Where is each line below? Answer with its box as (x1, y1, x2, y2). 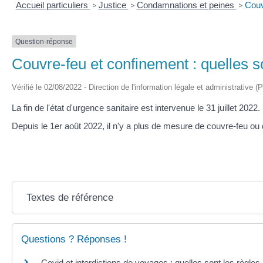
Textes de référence (26, 191, 113, 203)
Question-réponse (15, 37, 73, 46)
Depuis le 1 (12, 121, 55, 131)
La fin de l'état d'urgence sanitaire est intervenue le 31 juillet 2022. (12, 102, 260, 113)
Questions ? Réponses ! (21, 233, 127, 245)
